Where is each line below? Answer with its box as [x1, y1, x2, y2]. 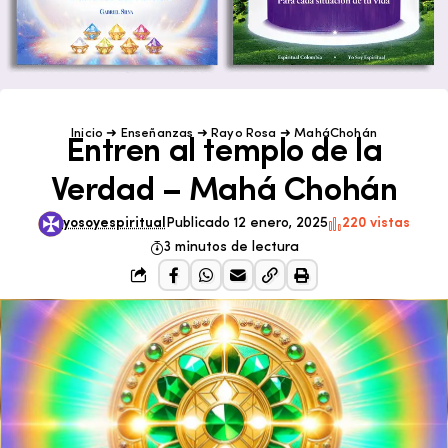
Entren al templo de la [65, 135, 383, 169]
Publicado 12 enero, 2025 [165, 215, 328, 231]
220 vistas [341, 215, 410, 231]
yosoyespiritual [62, 215, 166, 231]
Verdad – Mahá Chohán [50, 174, 398, 208]
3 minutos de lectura [163, 239, 299, 255]
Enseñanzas [120, 126, 194, 140]
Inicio [71, 126, 104, 140]
